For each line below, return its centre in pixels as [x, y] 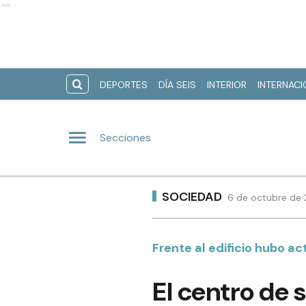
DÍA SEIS [177, 85]
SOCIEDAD [192, 196]
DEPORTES [124, 85]
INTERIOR [227, 85]
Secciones [125, 137]
